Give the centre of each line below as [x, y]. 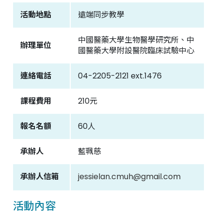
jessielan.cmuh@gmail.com [129, 177]
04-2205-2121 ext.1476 [120, 76]
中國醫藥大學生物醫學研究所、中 [136, 40]
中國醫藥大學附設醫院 [68, 56]
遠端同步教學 [101, 15]
